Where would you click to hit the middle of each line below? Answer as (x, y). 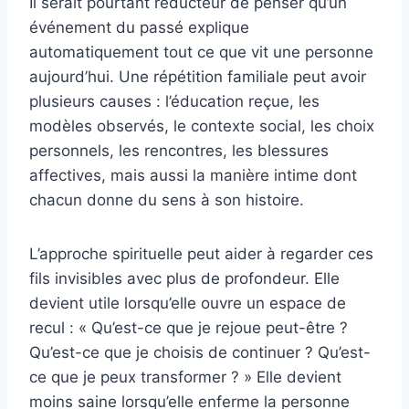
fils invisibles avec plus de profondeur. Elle (184, 279)
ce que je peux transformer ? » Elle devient (185, 378)
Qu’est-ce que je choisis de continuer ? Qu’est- (200, 353)
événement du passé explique (139, 28)
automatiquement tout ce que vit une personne (201, 52)
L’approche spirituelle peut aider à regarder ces (201, 254)
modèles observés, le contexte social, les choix (202, 126)
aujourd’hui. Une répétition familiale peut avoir (198, 77)
